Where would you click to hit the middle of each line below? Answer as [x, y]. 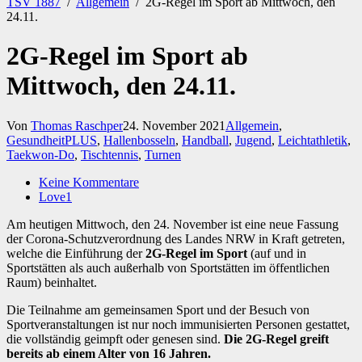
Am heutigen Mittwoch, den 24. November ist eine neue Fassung [173, 224]
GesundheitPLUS [52, 140]
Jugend [253, 140]
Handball [205, 140]
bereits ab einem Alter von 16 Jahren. [109, 353]
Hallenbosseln [139, 140]
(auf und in [277, 253]
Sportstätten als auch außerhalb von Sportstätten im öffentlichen [168, 267]
